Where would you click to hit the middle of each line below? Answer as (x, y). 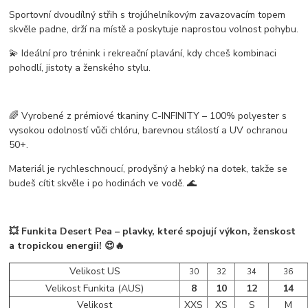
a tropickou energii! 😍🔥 (67, 246)
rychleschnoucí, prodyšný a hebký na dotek (152, 169)
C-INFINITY (176, 116)
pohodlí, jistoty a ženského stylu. (80, 68)
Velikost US (95, 272)
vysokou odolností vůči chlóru (74, 131)
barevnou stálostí (181, 131)
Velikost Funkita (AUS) (95, 289)
